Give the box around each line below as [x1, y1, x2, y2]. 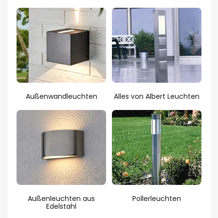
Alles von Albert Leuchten [114, 91, 200, 102]
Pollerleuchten [132, 194, 181, 204]
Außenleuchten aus [28, 194, 95, 204]
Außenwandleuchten [25, 91, 97, 102]
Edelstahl [46, 201, 76, 212]
